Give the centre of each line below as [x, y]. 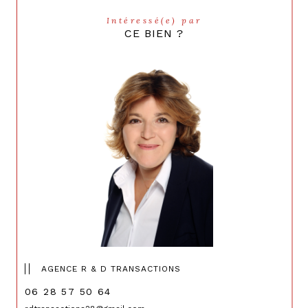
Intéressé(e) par [157, 21]
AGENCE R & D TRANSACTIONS [111, 269]
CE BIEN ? [154, 34]
